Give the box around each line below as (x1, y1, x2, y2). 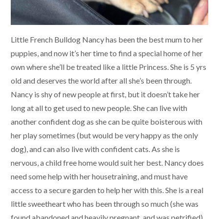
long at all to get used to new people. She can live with (11, 103, 187, 113)
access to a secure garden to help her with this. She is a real (11, 185, 203, 195)
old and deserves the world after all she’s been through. (11, 76, 192, 86)
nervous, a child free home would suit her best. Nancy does (11, 158, 204, 168)
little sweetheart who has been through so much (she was (11, 199, 198, 209)
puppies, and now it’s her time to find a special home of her (11, 48, 203, 58)
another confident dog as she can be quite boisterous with (11, 117, 202, 127)
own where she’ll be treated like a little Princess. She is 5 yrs (11, 62, 206, 72)
